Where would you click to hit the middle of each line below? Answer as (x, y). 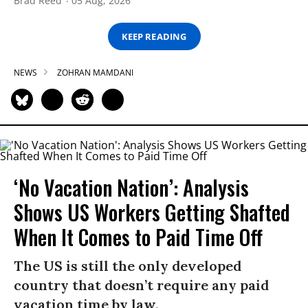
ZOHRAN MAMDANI (95, 73)
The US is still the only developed (128, 266)
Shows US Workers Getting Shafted (152, 212)
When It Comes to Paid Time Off (138, 237)
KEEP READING (154, 36)
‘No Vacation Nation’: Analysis (131, 187)
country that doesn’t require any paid (141, 285)
